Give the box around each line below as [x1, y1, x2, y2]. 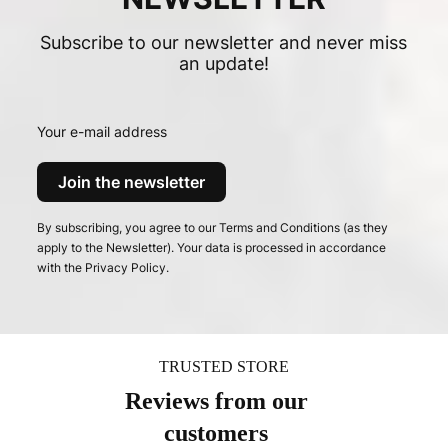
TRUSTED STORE [158, 358, 289, 376]
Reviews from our [124, 387, 308, 415]
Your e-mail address [37, 123, 168, 141]
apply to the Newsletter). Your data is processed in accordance [37, 240, 387, 256]
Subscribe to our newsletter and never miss [40, 32, 408, 54]
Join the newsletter [58, 172, 206, 193]
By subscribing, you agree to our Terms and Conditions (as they [37, 220, 389, 236]
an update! [178, 53, 269, 75]
